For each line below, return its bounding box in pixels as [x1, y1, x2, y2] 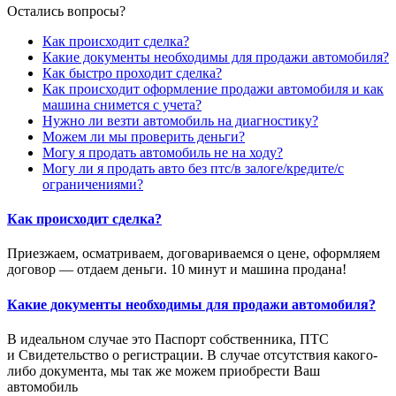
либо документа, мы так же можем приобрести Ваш [7, 362, 320, 378]
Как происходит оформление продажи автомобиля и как [42, 80, 384, 96]
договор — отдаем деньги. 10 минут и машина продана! [7, 262, 346, 278]
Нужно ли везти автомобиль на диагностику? [42, 112, 318, 128]
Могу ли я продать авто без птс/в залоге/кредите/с [42, 160, 344, 176]
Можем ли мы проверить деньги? [42, 128, 245, 144]
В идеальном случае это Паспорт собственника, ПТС [7, 331, 329, 346]
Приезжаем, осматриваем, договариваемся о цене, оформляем [7, 246, 380, 262]
